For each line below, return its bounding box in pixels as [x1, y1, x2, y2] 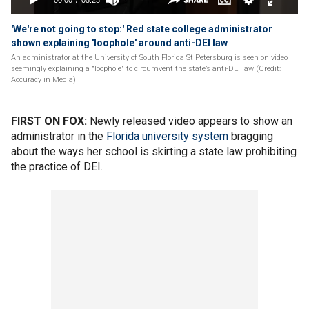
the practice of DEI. [11, 160, 103, 173]
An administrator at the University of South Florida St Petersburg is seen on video [11, 53, 288, 62]
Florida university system [106, 130, 228, 143]
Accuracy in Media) [11, 75, 76, 84]
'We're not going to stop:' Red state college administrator [11, 23, 272, 34]
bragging [228, 130, 273, 143]
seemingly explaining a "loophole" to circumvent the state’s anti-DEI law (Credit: [11, 64, 281, 73]
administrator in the [11, 130, 106, 143]
